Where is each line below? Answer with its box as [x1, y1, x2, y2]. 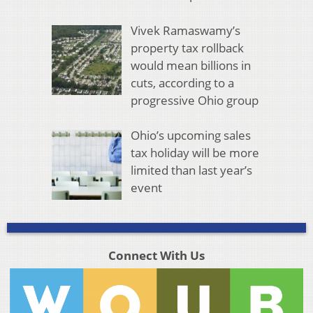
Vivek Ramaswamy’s [130, 22, 240, 38]
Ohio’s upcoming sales [130, 127, 251, 144]
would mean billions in [130, 57, 251, 73]
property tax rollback [130, 39, 244, 56]
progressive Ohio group [130, 92, 259, 108]
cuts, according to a [130, 74, 234, 91]
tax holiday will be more [130, 145, 259, 161]
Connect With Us [108, 247, 205, 264]
